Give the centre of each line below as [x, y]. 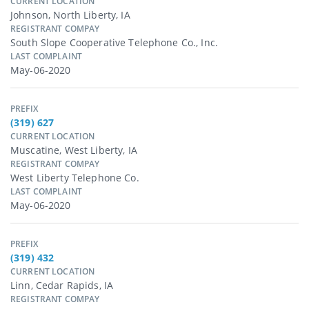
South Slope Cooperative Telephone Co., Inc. [114, 43]
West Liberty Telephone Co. [75, 178]
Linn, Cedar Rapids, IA [62, 286]
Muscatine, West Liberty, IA [74, 150]
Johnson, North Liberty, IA [70, 15]
